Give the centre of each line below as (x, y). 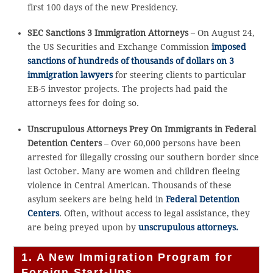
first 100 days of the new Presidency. (102, 7)
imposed (229, 47)
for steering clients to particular (179, 75)
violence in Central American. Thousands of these (129, 185)
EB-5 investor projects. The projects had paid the (127, 89)
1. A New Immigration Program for (127, 257)
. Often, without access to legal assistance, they (154, 213)
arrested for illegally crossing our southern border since (143, 157)
